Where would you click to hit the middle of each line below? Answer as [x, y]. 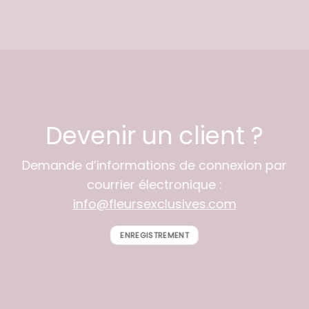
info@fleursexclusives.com [154, 203]
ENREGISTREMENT [154, 236]
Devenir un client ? [154, 135]
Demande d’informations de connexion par [154, 165]
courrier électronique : [154, 184]
